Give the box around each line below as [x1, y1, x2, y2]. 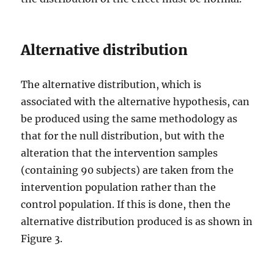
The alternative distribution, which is [21, 78, 202, 91]
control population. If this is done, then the [21, 198, 231, 210]
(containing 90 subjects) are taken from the [21, 164, 234, 176]
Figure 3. [21, 232, 63, 245]
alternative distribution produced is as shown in [21, 215, 253, 228]
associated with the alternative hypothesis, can [21, 95, 250, 108]
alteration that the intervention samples [21, 147, 218, 159]
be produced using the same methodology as [21, 113, 238, 125]
